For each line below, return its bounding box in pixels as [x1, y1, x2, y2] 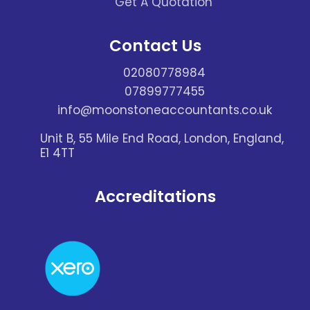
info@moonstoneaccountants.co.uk [57, 102, 272, 119]
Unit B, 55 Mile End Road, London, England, [39, 130, 284, 147]
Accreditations [94, 185, 216, 208]
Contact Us [109, 35, 201, 57]
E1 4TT [39, 145, 75, 162]
